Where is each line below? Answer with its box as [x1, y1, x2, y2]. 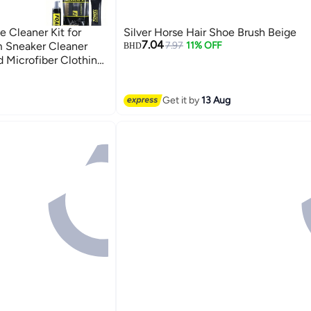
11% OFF [186, 39, 223, 51]
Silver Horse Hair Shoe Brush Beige [123, 25, 296, 39]
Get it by [162, 94, 201, 107]
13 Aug [201, 94, 230, 107]
